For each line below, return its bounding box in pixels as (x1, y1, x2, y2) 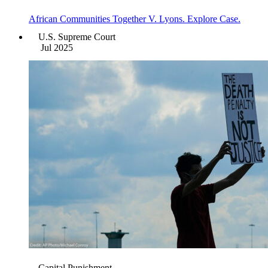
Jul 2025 (41, 42, 73, 53)
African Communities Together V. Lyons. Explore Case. (29, 14, 240, 24)
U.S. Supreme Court (38, 32, 115, 42)
